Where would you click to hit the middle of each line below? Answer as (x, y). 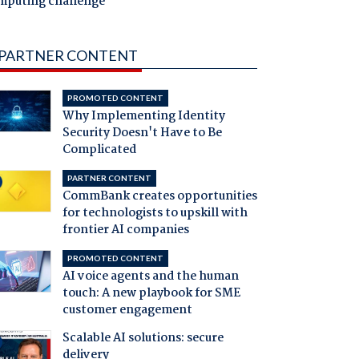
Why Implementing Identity (143, 117)
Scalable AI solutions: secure (143, 339)
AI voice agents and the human (150, 277)
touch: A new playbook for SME (151, 294)
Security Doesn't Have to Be (142, 133)
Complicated (99, 150)
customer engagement (127, 311)
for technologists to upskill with (155, 214)
